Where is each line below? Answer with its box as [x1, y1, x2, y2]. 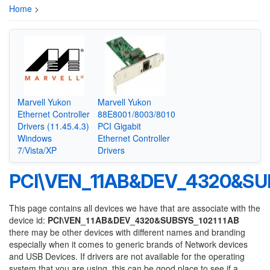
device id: [9, 214, 48, 226]
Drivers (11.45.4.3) [17, 119, 89, 132]
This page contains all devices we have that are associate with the [9, 202, 260, 214]
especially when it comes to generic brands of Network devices [9, 238, 248, 250]
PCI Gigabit [98, 119, 142, 132]
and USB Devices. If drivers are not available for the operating [9, 250, 245, 262]
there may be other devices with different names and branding [9, 226, 245, 238]
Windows [17, 131, 52, 144]
